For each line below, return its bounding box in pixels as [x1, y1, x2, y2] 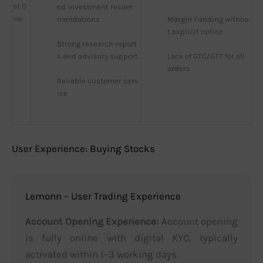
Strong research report [57, 39, 137, 49]
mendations [57, 15, 100, 24]
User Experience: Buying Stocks [12, 142, 155, 154]
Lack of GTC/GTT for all [167, 52, 245, 61]
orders [167, 64, 190, 73]
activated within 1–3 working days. [25, 248, 178, 260]
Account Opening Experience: [25, 215, 159, 227]
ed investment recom [57, 2, 133, 12]
